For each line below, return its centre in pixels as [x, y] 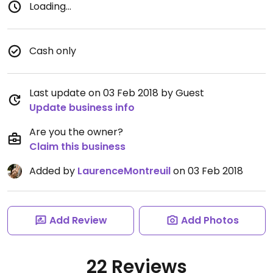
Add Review [78, 220]
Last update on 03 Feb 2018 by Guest [117, 93]
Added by [53, 171]
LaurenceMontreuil [124, 171]
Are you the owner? [76, 132]
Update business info [82, 108]
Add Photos [210, 220]
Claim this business [77, 147]
